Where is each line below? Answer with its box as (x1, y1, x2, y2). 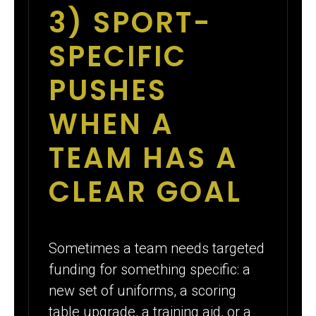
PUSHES (49, 70, 168, 110)
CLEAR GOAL (49, 171, 243, 212)
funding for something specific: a (49, 260, 251, 278)
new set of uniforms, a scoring (49, 281, 237, 299)
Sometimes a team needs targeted (49, 239, 265, 257)
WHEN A (49, 104, 175, 144)
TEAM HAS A (49, 138, 239, 178)
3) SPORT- (49, 2, 213, 42)
